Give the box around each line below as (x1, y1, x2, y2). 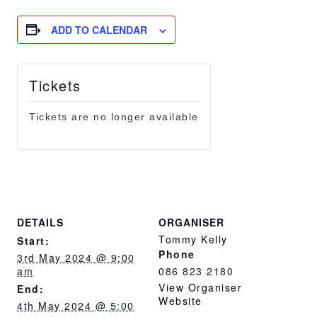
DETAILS (17, 214, 64, 229)
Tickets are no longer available (29, 110, 199, 122)
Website (158, 293, 202, 308)
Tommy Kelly (158, 231, 228, 246)
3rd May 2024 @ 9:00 (17, 250, 135, 265)
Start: (17, 233, 50, 248)
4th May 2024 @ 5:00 (17, 298, 134, 313)
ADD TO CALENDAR (50, 22, 147, 37)
